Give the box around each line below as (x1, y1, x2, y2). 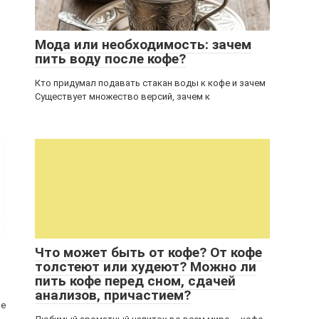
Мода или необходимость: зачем (35, 36, 251, 53)
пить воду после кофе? (35, 51, 186, 67)
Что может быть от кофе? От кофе (35, 244, 262, 261)
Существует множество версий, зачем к (35, 91, 210, 102)
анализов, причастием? (35, 287, 191, 303)
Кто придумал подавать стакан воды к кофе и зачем (35, 78, 266, 88)
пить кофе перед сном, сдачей (35, 273, 236, 289)
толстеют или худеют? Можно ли (35, 258, 256, 275)
